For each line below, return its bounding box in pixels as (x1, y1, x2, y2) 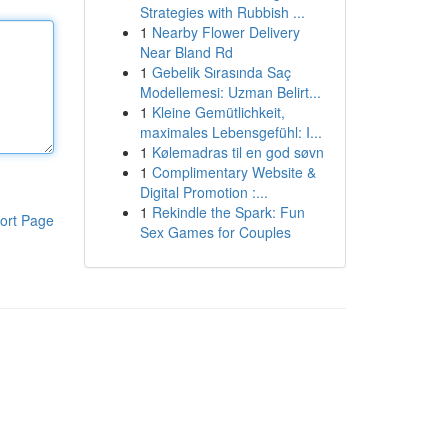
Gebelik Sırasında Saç (151, 62, 291, 82)
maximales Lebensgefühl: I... (139, 122, 322, 142)
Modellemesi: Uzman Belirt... (139, 82, 321, 102)
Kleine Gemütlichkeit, (151, 102, 285, 122)
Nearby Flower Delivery (151, 22, 300, 42)
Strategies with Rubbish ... (139, 2, 305, 22)
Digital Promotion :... (139, 182, 268, 202)
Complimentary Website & (151, 162, 316, 182)
